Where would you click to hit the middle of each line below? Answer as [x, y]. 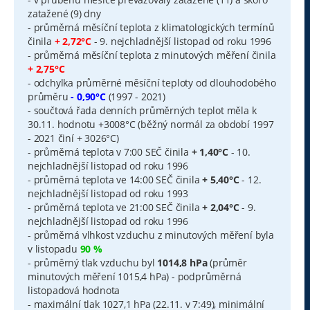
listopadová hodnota [74, 291]
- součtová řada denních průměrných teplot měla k [142, 111]
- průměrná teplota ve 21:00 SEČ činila [115, 208]
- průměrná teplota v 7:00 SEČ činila [110, 152]
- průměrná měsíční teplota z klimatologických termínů [151, 28]
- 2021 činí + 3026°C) [73, 138]
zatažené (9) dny [64, 14]
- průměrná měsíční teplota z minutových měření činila [152, 55]
